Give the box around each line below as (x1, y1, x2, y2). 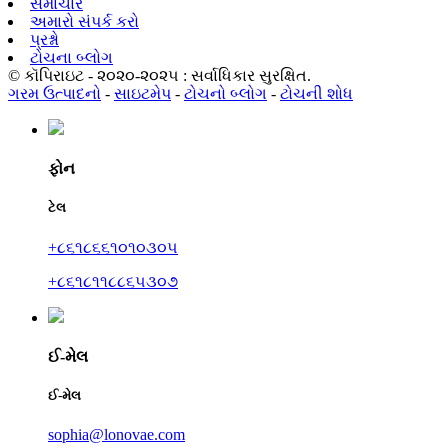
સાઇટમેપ (114, 84, 171, 102)
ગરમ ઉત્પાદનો (8, 84, 101, 102)
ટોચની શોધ (280, 84, 353, 102)
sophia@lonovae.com (48, 426, 185, 444)
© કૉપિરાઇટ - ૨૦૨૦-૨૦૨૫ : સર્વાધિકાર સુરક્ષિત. (8, 66, 311, 84)
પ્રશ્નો (30, 30, 59, 48)
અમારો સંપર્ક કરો (30, 12, 139, 30)
